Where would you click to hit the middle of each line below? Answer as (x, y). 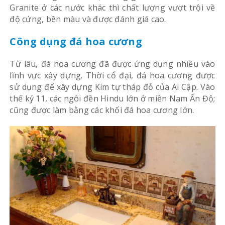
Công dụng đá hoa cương (76, 41)
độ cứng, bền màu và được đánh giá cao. (88, 19)
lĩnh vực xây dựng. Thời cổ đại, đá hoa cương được (113, 75)
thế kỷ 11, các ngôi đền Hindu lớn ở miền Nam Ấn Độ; (113, 98)
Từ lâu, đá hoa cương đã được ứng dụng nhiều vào (113, 64)
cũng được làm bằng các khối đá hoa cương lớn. (102, 110)
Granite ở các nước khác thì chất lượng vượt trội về (113, 8)
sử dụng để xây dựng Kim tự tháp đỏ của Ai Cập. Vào (113, 87)
